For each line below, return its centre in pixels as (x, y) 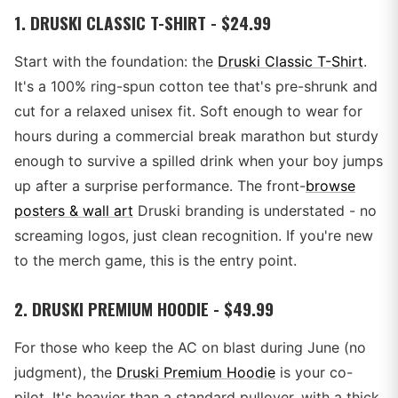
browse (330, 186)
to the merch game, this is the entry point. (155, 260)
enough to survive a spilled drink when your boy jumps (199, 161)
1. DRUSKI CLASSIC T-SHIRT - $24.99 (143, 23)
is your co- (314, 372)
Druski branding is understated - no (255, 211)
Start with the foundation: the (116, 61)
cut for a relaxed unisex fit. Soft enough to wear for (188, 111)
